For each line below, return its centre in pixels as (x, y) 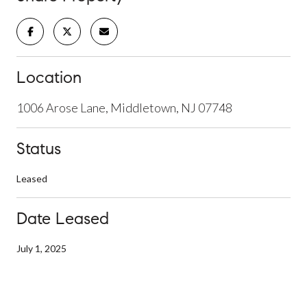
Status (39, 148)
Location (49, 77)
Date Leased (63, 218)
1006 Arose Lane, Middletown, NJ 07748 (124, 107)
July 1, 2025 (41, 248)
